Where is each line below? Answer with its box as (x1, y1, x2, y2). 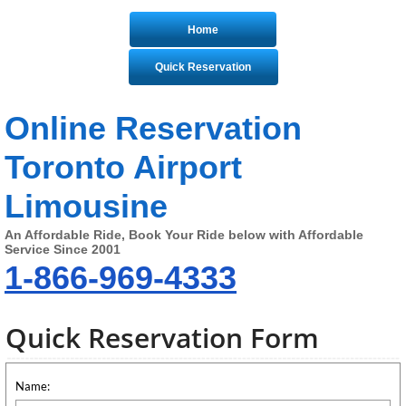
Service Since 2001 (5, 242, 121, 256)
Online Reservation (5, 110, 302, 147)
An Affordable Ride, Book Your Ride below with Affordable (5, 227, 363, 242)
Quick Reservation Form (5, 319, 319, 356)
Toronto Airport (5, 149, 242, 186)
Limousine (5, 188, 168, 225)
